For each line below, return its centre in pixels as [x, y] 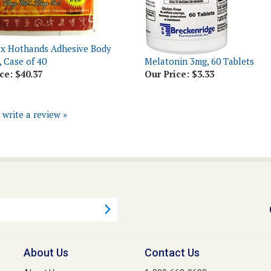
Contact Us [172, 234]
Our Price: [167, 55]
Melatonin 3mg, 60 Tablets [199, 42]
